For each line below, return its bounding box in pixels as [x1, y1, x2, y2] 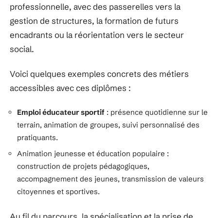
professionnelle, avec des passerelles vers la [10, 1, 181, 12]
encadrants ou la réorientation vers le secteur [10, 29, 184, 40]
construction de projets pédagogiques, [17, 162, 149, 171]
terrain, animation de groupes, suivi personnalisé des [17, 120, 200, 129]
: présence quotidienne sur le [105, 107, 208, 117]
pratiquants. [17, 132, 58, 142]
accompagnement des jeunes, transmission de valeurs [17, 174, 204, 183]
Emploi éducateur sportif [17, 107, 105, 117]
